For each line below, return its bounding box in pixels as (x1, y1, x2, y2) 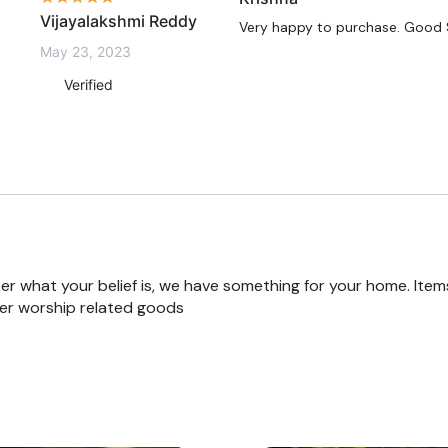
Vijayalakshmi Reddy (40, 11, 197, 32)
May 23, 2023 (40, 43, 131, 61)
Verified (60, 76, 113, 94)
